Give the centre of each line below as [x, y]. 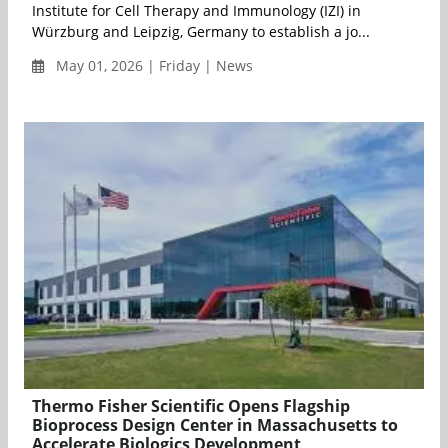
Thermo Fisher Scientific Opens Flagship [191, 405]
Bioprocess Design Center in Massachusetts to [215, 424]
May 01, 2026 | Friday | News [152, 66]
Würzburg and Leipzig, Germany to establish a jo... [201, 32]
